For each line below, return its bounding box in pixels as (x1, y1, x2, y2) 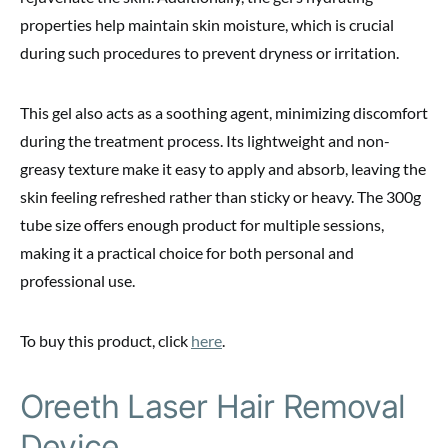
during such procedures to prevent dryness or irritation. (20, 43, 399, 63)
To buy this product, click (20, 331, 191, 351)
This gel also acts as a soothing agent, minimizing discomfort (20, 103, 428, 123)
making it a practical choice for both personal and (20, 243, 354, 263)
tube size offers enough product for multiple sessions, (20, 215, 384, 235)
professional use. (20, 271, 135, 291)
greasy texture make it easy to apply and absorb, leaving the (20, 159, 426, 179)
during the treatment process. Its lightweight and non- (20, 131, 390, 151)
